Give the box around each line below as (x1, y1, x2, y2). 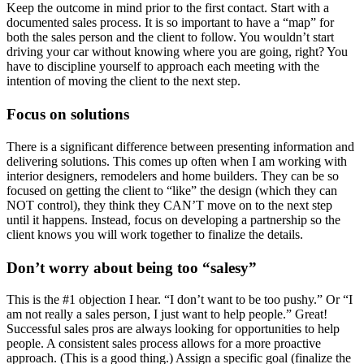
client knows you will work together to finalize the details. (6, 227, 303, 241)
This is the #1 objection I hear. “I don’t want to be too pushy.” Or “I (6, 292, 353, 307)
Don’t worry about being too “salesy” (6, 258, 257, 276)
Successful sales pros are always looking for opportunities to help (6, 322, 340, 336)
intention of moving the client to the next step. (6, 74, 240, 89)
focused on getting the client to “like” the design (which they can (6, 183, 337, 197)
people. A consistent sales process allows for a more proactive (6, 336, 321, 351)
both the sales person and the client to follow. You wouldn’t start (6, 30, 334, 45)
